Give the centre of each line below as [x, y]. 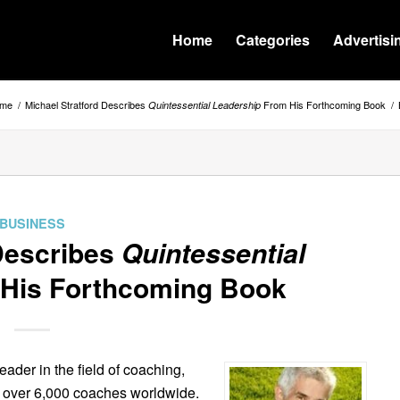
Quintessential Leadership [204, 105]
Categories [273, 40]
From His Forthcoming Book [323, 104]
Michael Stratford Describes [87, 104]
